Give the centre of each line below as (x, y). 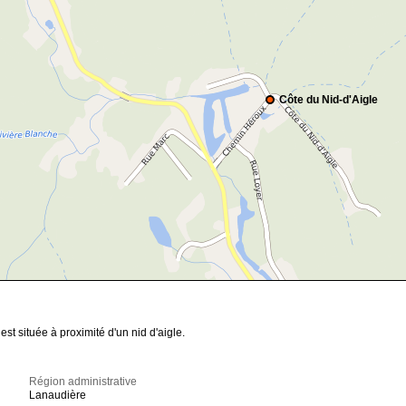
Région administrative (83, 382)
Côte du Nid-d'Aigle (329, 100)
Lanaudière (58, 396)
